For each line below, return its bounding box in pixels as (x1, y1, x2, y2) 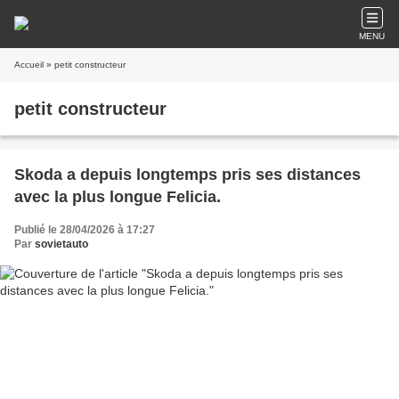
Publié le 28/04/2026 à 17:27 (14, 224, 155, 236)
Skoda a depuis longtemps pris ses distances (14, 166, 361, 183)
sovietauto (35, 238, 88, 250)
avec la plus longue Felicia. (14, 188, 221, 206)
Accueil (14, 60, 44, 69)
